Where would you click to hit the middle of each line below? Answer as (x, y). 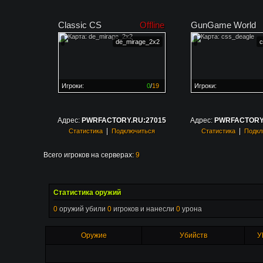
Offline (152, 25)
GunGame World (223, 25)
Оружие (94, 236)
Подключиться (133, 131)
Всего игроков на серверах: (90, 155)
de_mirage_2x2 (138, 42)
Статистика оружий (87, 193)
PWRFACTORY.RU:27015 (124, 120)
